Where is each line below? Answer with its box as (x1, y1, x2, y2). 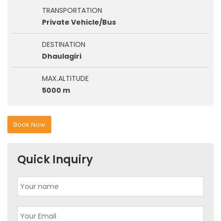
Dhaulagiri (42, 51, 81, 61)
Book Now (13, 120, 45, 129)
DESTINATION (42, 39, 85, 49)
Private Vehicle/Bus (42, 17, 116, 27)
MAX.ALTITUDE (42, 74, 89, 83)
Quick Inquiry (17, 152, 93, 167)
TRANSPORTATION (42, 5, 102, 15)
